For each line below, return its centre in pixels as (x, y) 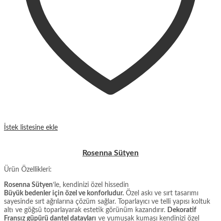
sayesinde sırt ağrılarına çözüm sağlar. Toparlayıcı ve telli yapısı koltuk (107, 202)
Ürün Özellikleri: (28, 170)
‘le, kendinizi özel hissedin (91, 185)
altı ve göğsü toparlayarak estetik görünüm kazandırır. (86, 210)
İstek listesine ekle (31, 128)
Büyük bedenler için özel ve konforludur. (64, 194)
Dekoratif (182, 210)
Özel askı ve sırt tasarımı (161, 194)
